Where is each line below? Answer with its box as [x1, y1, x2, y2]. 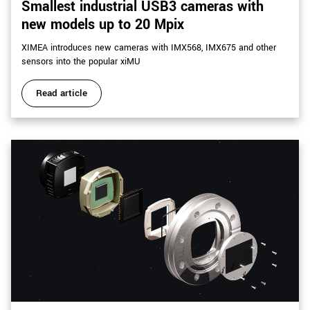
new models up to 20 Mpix [21, 15, 184, 35]
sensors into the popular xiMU [21, 55, 140, 69]
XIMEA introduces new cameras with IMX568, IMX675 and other [21, 42, 276, 55]
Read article [36, 86, 87, 100]
